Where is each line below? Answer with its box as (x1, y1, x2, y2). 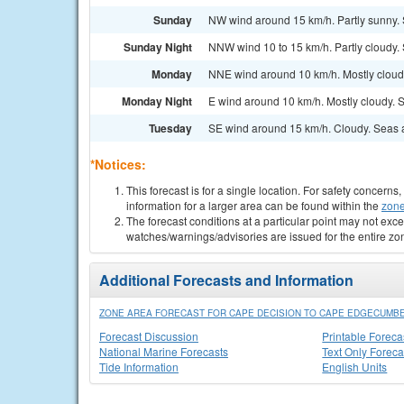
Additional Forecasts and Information (99, 270, 353, 290)
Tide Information (99, 359, 179, 374)
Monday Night (122, 93, 192, 109)
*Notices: (90, 155, 146, 173)
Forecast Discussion (99, 328, 198, 344)
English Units (322, 359, 388, 374)
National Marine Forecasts (99, 344, 228, 359)
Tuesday (149, 120, 192, 136)
